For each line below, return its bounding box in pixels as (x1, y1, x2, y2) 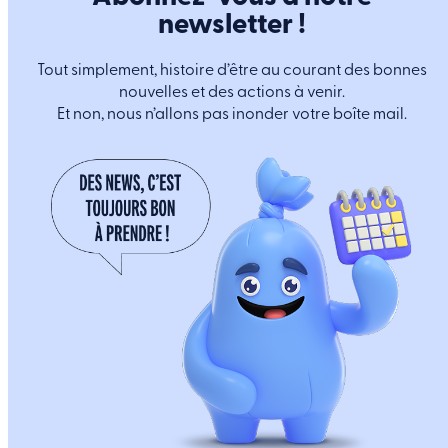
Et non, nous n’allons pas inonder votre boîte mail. (57, 105, 407, 122)
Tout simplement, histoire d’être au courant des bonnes (37, 61, 427, 78)
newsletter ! (158, 10, 306, 38)
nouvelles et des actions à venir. (119, 83, 345, 100)
